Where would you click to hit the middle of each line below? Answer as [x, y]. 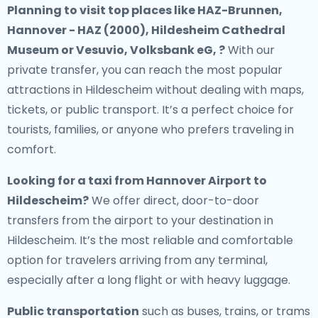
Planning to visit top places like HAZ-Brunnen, [145, 10]
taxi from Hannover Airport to [177, 181]
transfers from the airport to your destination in [140, 220]
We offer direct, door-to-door [174, 201]
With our [250, 50]
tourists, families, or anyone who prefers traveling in [150, 130]
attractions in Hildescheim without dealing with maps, [155, 90]
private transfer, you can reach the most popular [145, 70]
